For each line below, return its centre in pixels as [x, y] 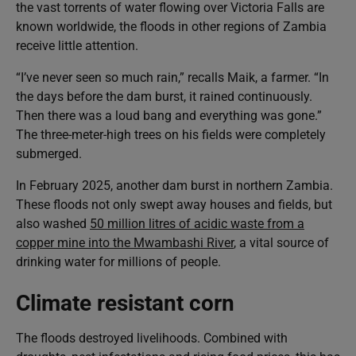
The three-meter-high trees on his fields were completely [171, 134]
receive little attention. [77, 45]
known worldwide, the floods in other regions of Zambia [171, 26]
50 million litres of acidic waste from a [197, 223]
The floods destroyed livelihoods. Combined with [152, 338]
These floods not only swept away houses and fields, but [174, 204]
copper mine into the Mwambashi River [125, 242]
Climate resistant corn [125, 303]
